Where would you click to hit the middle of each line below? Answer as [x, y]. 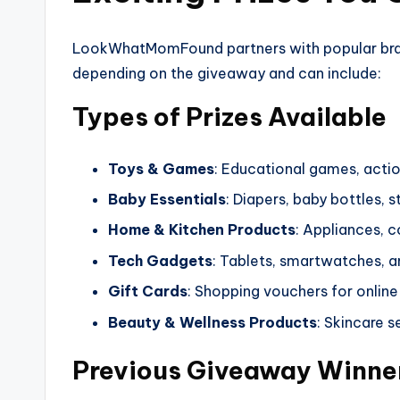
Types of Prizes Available [229, 116]
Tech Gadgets [160, 260]
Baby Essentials [167, 200]
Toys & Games [161, 168]
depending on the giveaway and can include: [227, 73]
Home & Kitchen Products [202, 230]
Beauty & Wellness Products [212, 322]
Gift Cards [148, 292]
